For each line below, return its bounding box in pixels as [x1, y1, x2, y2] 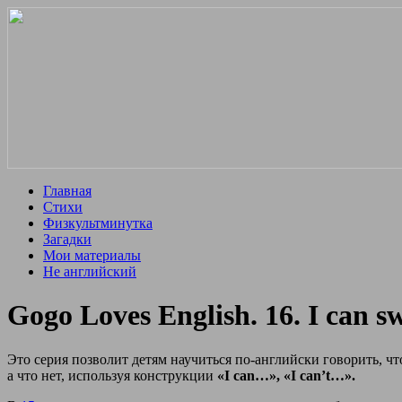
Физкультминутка [43, 215, 153, 231]
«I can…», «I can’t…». [214, 367, 355, 383]
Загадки [43, 232, 92, 247]
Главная [43, 183, 92, 198]
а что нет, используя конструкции [7, 367, 214, 383]
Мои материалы [43, 248, 141, 263]
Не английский [43, 264, 136, 279]
